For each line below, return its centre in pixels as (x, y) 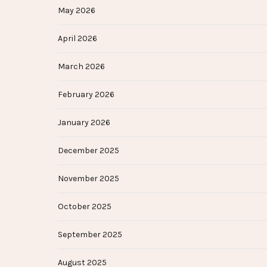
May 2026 (77, 11)
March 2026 (81, 67)
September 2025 (90, 235)
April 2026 (77, 39)
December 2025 (89, 151)
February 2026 (86, 95)
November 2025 (89, 179)
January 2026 (84, 123)
